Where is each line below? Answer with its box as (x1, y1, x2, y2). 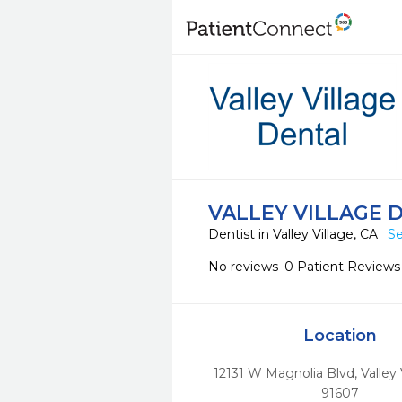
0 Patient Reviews (284, 258, 400, 275)
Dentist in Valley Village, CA (208, 226, 381, 242)
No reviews (208, 258, 278, 275)
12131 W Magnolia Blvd (214, 365, 355, 381)
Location (302, 326, 377, 345)
